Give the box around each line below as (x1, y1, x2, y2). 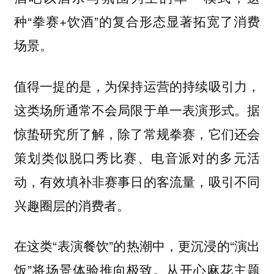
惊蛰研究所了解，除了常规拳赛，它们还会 (13, 124, 261, 143)
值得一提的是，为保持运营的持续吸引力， (13, 76, 261, 95)
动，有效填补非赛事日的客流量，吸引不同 (13, 172, 261, 190)
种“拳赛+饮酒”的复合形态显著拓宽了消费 (13, 12, 261, 31)
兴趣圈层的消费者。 (13, 196, 130, 214)
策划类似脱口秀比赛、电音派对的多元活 (13, 148, 261, 166)
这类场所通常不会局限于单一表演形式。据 (13, 100, 261, 119)
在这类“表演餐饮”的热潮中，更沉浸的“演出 (13, 236, 261, 255)
